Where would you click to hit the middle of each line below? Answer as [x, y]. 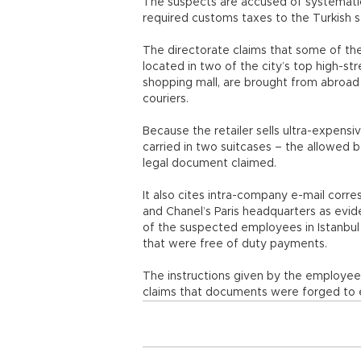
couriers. [166, 99]
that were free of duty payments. [235, 244]
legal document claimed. [210, 164]
